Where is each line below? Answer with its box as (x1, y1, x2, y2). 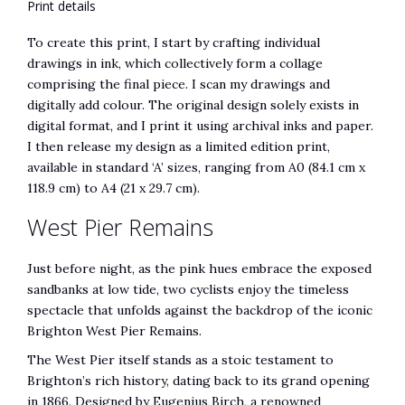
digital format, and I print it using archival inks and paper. (27, 117, 373, 134)
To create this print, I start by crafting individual (27, 33, 320, 51)
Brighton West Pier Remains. (27, 323, 202, 340)
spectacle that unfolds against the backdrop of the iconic (27, 302, 372, 319)
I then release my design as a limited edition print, (27, 137, 330, 155)
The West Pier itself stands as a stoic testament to (27, 351, 334, 368)
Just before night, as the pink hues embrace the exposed (27, 260, 372, 278)
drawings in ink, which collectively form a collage (27, 54, 323, 71)
